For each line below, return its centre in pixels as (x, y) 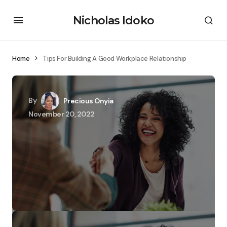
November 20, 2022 (62, 114)
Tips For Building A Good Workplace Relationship (115, 59)
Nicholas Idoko (113, 20)
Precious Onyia (88, 101)
